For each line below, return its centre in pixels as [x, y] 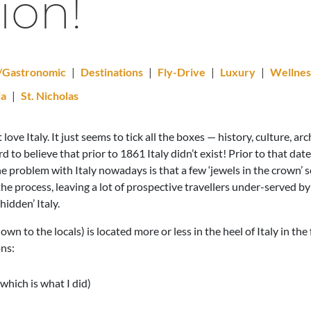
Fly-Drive [182, 72]
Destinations [112, 72]
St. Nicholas [50, 95]
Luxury [238, 72]
